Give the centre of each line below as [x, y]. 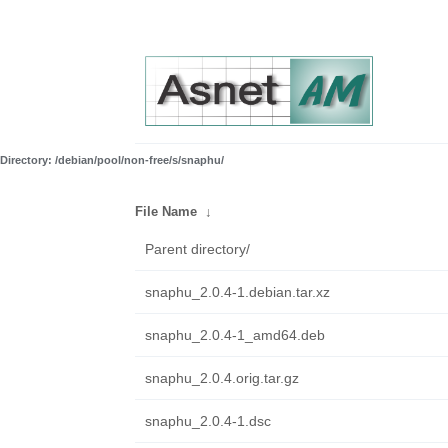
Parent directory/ [197, 249]
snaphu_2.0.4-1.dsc [207, 421]
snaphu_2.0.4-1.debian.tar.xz [237, 292]
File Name [165, 211]
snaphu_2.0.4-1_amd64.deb [234, 335]
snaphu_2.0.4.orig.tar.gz [221, 378]
